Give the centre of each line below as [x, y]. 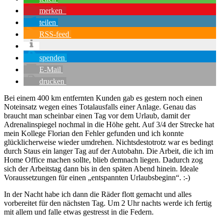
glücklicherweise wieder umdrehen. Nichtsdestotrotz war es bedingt [109, 142]
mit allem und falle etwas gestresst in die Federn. [79, 212]
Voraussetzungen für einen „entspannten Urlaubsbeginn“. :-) [97, 178]
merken [51, 11]
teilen [48, 22]
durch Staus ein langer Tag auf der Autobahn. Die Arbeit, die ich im [109, 151]
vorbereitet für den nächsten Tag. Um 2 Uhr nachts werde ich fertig [108, 203]
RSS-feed [54, 34]
